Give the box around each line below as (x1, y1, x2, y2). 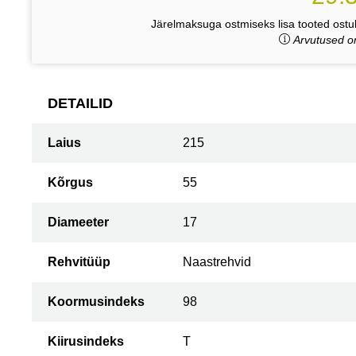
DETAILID (48, 95, 113, 111)
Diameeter (48, 215, 109, 229)
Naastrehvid (183, 255, 251, 269)
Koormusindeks (48, 295, 145, 308)
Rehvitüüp (48, 255, 110, 269)
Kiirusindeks (48, 335, 124, 348)
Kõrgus (48, 176, 93, 189)
